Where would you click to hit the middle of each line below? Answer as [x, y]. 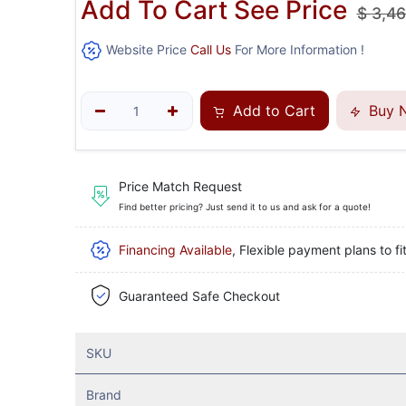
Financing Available [175, 249]
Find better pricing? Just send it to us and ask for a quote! [244, 206]
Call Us [210, 49]
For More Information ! [297, 49]
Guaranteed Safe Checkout [199, 295]
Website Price [146, 49]
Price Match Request [180, 186]
